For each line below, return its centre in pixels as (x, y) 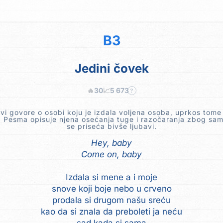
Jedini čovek (111, 68)
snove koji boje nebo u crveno (111, 189)
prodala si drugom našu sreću (111, 200)
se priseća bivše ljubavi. (111, 126)
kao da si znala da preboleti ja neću (111, 212)
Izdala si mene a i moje (111, 177)
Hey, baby (111, 143)
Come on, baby (111, 154)
